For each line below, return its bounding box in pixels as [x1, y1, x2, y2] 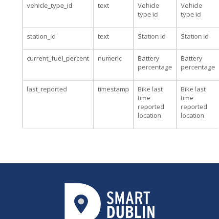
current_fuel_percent [27, 54, 89, 63]
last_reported [27, 85, 67, 93]
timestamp [98, 85, 129, 93]
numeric [98, 54, 122, 63]
